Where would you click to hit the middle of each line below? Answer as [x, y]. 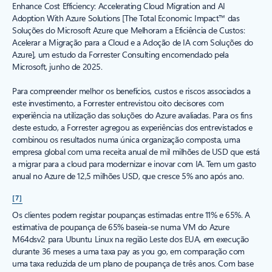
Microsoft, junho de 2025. [57, 66]
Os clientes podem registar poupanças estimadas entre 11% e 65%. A [131, 214]
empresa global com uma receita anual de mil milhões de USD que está [136, 151]
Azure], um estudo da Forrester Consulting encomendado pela [121, 54]
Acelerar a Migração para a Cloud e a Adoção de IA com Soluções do [133, 42]
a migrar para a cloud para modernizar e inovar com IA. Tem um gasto [134, 163]
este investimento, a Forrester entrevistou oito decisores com [118, 103]
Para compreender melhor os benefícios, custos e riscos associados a [131, 90]
